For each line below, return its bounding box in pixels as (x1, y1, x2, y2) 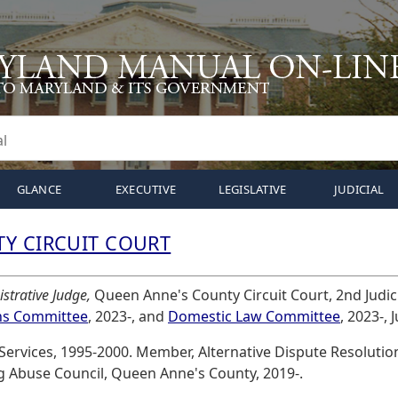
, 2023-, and (88, 306, 168, 326)
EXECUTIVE (115, 181, 177, 197)
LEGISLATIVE (218, 181, 287, 197)
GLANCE (16, 181, 62, 197)
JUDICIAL (333, 181, 385, 197)
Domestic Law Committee (168, 306, 340, 326)
